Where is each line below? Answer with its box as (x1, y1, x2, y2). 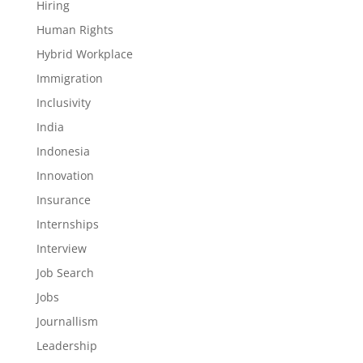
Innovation (36, 168, 94, 183)
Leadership (36, 338, 97, 353)
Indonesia (36, 143, 90, 159)
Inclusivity (36, 95, 91, 110)
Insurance (36, 192, 91, 207)
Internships (36, 216, 99, 232)
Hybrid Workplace (36, 46, 133, 62)
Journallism (36, 314, 98, 329)
